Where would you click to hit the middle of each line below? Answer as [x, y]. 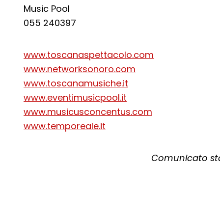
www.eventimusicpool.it [75, 97]
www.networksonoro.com [80, 69]
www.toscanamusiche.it [76, 83]
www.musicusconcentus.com [88, 112]
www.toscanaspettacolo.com [89, 55]
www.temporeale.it [65, 126]
